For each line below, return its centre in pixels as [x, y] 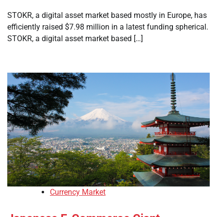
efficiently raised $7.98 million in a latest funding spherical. [108, 27]
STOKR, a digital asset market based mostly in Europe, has [107, 15]
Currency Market [78, 192]
